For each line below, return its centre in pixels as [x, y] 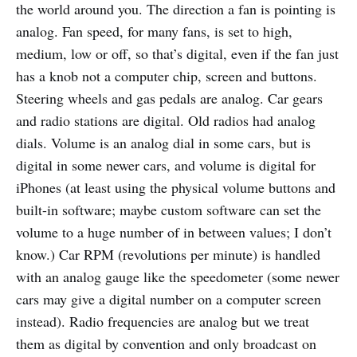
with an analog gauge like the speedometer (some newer [178, 277]
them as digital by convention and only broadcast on [166, 344]
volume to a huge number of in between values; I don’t [174, 232]
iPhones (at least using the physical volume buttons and [176, 188]
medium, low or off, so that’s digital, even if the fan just [177, 54]
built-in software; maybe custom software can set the [169, 210]
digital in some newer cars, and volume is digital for [166, 165]
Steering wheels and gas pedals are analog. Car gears [169, 98]
